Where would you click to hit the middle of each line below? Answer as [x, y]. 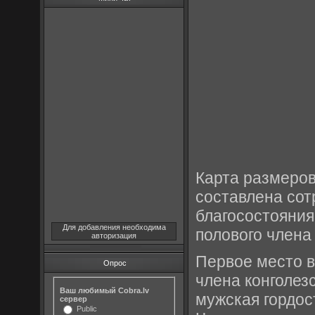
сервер [74, 298]
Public [87, 308]
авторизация [114, 236]
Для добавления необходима [114, 227]
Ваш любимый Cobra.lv [105, 290]
